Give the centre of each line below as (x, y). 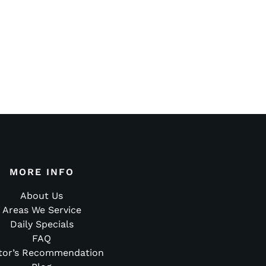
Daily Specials (42, 224)
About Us (42, 196)
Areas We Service (42, 210)
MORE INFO (42, 172)
